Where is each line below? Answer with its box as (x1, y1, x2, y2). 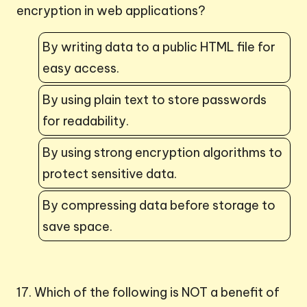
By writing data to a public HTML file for (42, 38, 275, 55)
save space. (42, 218, 112, 234)
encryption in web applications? (16, 2, 206, 19)
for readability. (42, 112, 129, 129)
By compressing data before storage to (42, 197, 275, 213)
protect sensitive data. (42, 165, 177, 182)
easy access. (42, 60, 119, 76)
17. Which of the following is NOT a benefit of (16, 284, 280, 300)
